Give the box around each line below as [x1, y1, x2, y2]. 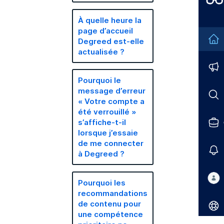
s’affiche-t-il [78, 117, 126, 127]
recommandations [78, 187, 148, 198]
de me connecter [78, 138, 144, 148]
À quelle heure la [78, 14, 142, 25]
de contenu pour [78, 198, 141, 209]
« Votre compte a [78, 96, 145, 106]
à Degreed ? [78, 148, 125, 159]
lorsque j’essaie [78, 127, 138, 138]
